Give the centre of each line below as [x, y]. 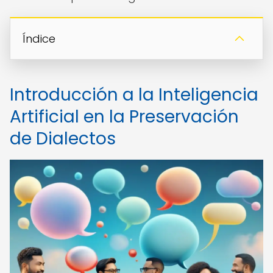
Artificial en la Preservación [124, 117]
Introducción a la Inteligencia [134, 95]
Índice [39, 39]
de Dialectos [63, 139]
